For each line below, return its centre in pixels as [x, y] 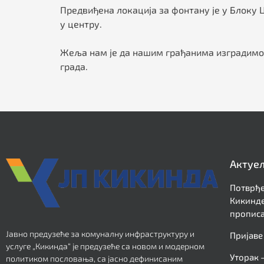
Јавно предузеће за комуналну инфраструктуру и [100, 233]
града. [74, 67]
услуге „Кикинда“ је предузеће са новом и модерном [105, 246]
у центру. [81, 24]
